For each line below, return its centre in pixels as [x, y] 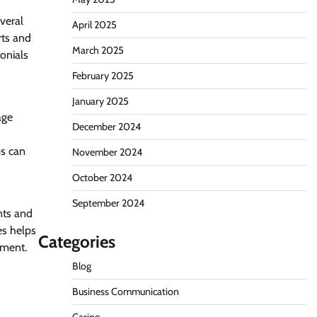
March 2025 [98, 50]
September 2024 [108, 203]
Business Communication [125, 292]
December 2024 [106, 127]
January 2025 [100, 101]
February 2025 [103, 76]
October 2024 [102, 178]
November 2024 [107, 152]
